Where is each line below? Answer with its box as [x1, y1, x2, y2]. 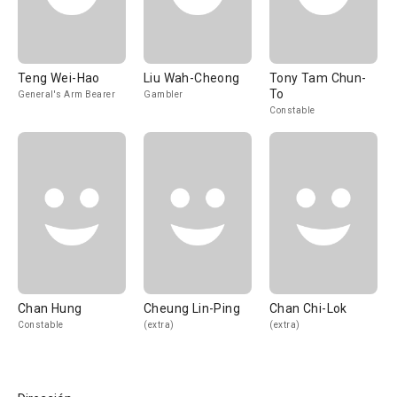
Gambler [144, 90, 183, 99]
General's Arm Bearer [18, 90, 115, 99]
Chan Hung [18, 301, 82, 315]
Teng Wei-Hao [18, 71, 100, 85]
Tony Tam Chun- [269, 71, 367, 85]
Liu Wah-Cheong [144, 71, 240, 85]
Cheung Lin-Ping [144, 301, 240, 315]
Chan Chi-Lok [269, 301, 347, 315]
